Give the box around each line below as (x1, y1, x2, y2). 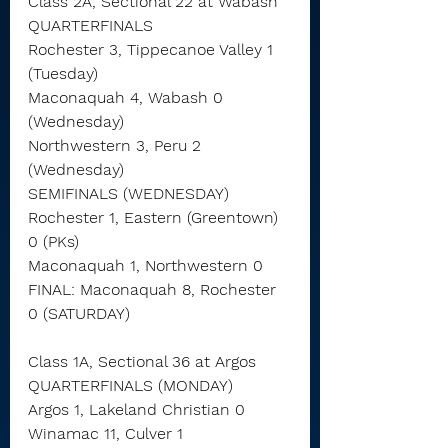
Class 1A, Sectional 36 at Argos (28, 352, 256, 371)
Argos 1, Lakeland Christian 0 (28, 400, 245, 419)
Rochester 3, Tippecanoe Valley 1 (28, 40, 278, 59)
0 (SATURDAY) (28, 304, 130, 323)
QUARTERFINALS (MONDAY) (28, 376, 233, 395)
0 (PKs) (28, 232, 79, 251)
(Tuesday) (28, 64, 98, 83)
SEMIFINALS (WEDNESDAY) (28, 184, 229, 203)
